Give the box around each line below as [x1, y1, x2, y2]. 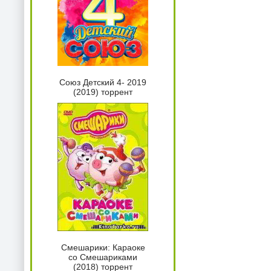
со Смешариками [68, 252, 137, 263]
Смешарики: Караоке [60, 243, 145, 253]
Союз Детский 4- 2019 [59, 77, 146, 88]
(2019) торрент [73, 87, 132, 97]
